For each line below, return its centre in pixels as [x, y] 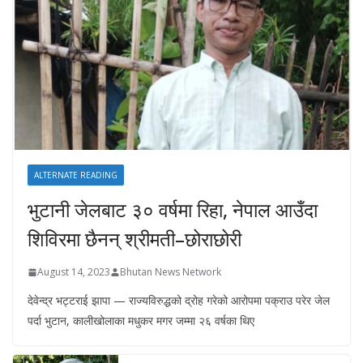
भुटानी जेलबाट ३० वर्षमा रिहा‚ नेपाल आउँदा [173, 210]
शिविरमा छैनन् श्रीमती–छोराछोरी [135, 239]
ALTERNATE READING [76, 175]
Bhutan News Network [171, 272]
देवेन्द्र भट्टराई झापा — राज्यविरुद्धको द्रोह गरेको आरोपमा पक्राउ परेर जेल [179, 301]
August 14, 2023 [74, 272]
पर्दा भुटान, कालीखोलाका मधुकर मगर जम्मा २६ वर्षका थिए [141, 321]
